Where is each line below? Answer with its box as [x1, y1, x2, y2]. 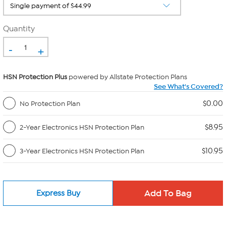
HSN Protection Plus [3, 73, 67, 81]
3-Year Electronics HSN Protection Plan [20, 146, 144, 155]
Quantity [3, 24, 35, 33]
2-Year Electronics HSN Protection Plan [20, 123, 144, 132]
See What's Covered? [154, 82, 223, 91]
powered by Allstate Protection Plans [67, 73, 187, 81]
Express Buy [36, 188, 80, 198]
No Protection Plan [20, 99, 80, 108]
